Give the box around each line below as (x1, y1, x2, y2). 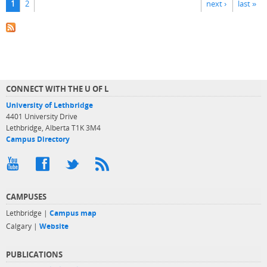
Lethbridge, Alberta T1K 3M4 (6, 123, 101, 132)
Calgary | (6, 221, 39, 231)
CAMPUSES (6, 191, 46, 202)
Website (39, 221, 69, 231)
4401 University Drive (6, 111, 77, 121)
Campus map (49, 208, 97, 218)
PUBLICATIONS (6, 249, 63, 260)
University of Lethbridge (6, 100, 93, 110)
